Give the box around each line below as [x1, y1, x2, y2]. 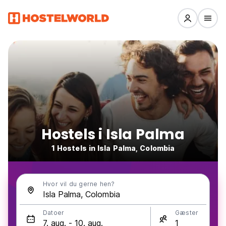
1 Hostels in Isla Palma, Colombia [51, 144, 175, 152]
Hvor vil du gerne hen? [43, 180, 115, 188]
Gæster [175, 209, 199, 216]
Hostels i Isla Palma [41, 125, 185, 144]
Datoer [43, 209, 65, 216]
